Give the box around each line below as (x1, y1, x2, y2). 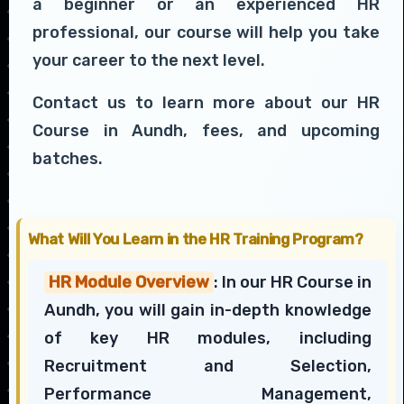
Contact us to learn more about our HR (32, 93, 380, 114)
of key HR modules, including (43, 328, 372, 349)
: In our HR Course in (213, 272, 372, 293)
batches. (32, 149, 103, 170)
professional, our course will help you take (32, 23, 380, 43)
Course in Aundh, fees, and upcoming (32, 121, 380, 142)
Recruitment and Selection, (43, 356, 372, 377)
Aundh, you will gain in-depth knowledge (43, 300, 372, 321)
